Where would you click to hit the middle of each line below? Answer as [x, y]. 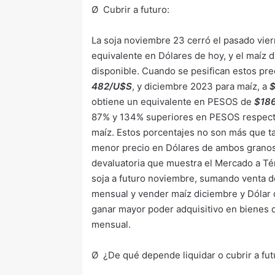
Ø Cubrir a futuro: [131, 10]
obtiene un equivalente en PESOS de [173, 102]
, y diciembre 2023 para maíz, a [201, 86]
